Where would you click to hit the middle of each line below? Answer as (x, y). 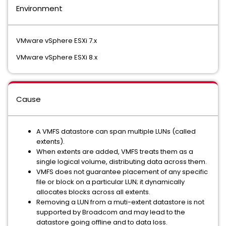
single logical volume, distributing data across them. (122, 162)
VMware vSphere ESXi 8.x (58, 57)
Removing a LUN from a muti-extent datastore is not (120, 202)
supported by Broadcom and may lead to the (111, 212)
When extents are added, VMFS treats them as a (115, 152)
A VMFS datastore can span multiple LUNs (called (116, 131)
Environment (39, 8)
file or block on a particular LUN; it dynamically (110, 182)
